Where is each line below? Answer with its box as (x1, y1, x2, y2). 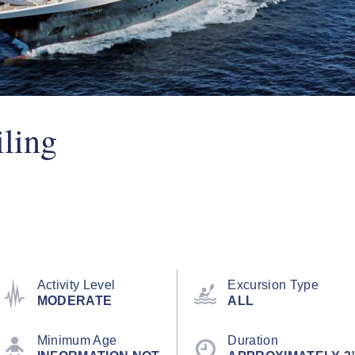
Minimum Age (36, 333, 117, 347)
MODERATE (36, 293, 113, 307)
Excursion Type (227, 277, 319, 292)
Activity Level (36, 277, 116, 292)
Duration (227, 333, 278, 347)
